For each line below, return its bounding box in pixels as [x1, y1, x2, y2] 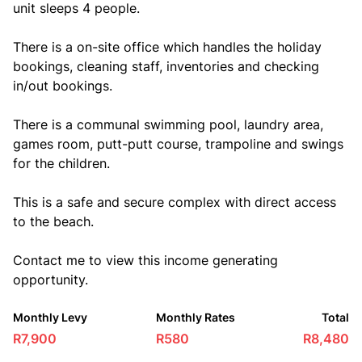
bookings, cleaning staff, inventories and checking [13, 58, 319, 74]
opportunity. [13, 271, 88, 288]
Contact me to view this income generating [13, 252, 278, 268]
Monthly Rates [155, 310, 235, 324]
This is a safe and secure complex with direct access [13, 194, 336, 210]
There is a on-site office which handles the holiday [13, 39, 322, 55]
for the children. [13, 155, 110, 171]
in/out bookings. [13, 78, 112, 94]
